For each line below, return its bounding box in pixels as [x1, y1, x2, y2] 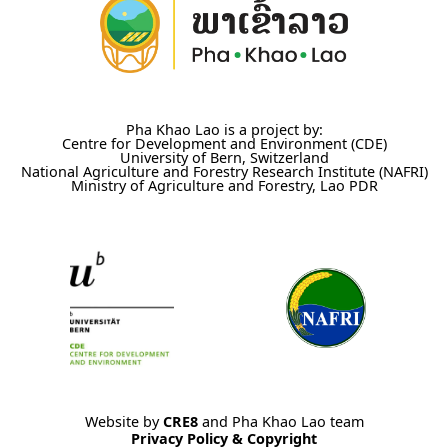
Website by [84, 411, 163, 431]
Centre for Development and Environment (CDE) [61, 133, 387, 153]
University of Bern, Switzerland [119, 147, 329, 167]
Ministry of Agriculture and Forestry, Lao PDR [70, 175, 378, 195]
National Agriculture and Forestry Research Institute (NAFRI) [20, 161, 428, 181]
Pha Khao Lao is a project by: [125, 119, 323, 139]
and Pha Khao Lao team [197, 411, 364, 431]
